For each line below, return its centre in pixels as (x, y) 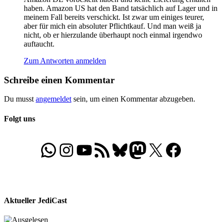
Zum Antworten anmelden (65, 61)
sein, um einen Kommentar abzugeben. (133, 99)
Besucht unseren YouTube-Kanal (96, 149)
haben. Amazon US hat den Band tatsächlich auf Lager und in (121, 8)
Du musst (20, 99)
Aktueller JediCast (35, 200)
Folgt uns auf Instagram (93, 149)
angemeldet (54, 99)
